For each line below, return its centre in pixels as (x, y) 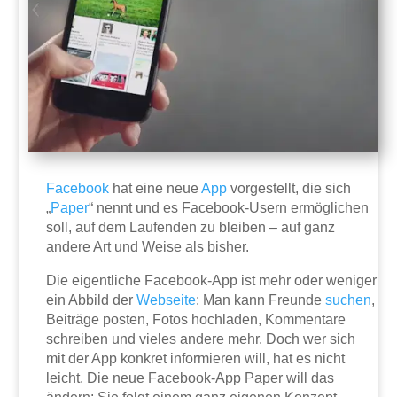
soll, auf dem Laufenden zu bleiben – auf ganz (191, 228)
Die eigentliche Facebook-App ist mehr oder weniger (212, 281)
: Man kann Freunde (261, 300)
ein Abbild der (92, 300)
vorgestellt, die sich (289, 189)
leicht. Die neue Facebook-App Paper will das (191, 378)
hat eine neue (156, 189)
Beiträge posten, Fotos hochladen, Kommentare (196, 320)
